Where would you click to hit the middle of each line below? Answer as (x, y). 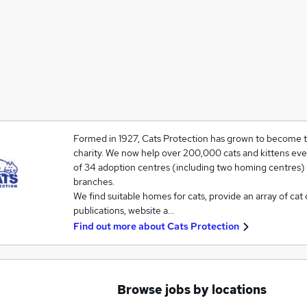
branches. (94, 182)
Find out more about (120, 226)
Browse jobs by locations (192, 290)
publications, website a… (123, 210)
